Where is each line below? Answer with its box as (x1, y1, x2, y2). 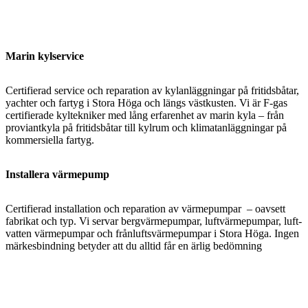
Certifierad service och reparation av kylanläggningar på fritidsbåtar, (5, 85, 299, 97)
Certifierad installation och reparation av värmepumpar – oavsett (5, 203, 285, 215)
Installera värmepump (5, 168, 109, 181)
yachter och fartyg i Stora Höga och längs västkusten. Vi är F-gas (5, 97, 287, 109)
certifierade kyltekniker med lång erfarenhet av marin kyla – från (5, 109, 284, 122)
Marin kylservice (5, 50, 84, 63)
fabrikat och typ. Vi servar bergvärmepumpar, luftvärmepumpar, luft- (5, 215, 302, 228)
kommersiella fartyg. (5, 134, 94, 146)
